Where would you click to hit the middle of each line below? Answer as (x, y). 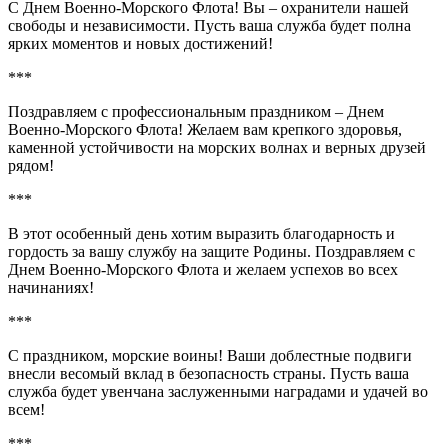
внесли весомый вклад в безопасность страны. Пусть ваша (208, 373)
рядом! (31, 165)
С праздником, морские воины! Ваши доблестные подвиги (210, 355)
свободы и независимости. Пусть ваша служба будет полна (209, 25)
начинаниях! (51, 287)
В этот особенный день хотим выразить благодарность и (201, 233)
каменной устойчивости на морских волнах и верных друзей (217, 147)
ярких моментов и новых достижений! (140, 43)
